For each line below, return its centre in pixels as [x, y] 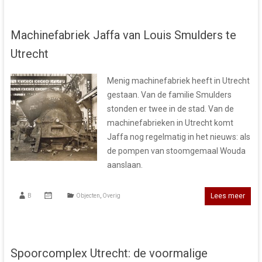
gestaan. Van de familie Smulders [169, 95]
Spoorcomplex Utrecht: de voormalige [109, 254]
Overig [111, 196]
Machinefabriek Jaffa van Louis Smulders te [123, 35]
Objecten [88, 196]
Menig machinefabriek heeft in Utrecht [178, 81]
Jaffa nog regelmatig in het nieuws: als [178, 137]
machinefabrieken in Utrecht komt [170, 123]
